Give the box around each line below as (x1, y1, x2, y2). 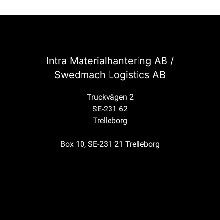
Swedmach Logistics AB (55, 68, 165, 81)
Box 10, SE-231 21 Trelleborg (60, 139, 160, 149)
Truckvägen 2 (86, 92, 134, 102)
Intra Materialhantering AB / (46, 55, 174, 67)
